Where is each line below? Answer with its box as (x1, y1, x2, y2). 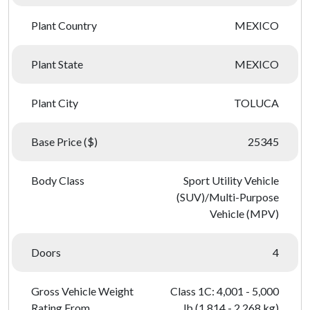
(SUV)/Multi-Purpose (176, 190, 279, 203)
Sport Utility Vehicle (183, 174, 279, 187)
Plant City (31, 96, 78, 109)
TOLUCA (234, 96, 279, 109)
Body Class (31, 174, 84, 187)
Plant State (31, 57, 83, 71)
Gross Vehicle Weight (31, 284, 134, 298)
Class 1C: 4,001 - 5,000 (170, 284, 279, 298)
